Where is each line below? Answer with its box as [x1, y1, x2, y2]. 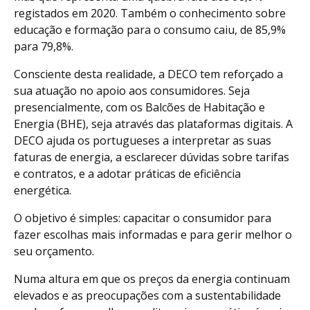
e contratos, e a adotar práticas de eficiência [14, 165, 241, 181]
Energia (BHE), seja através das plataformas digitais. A [14, 116, 293, 131]
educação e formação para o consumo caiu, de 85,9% [14, 21, 286, 37]
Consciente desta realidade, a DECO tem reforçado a [14, 66, 283, 82]
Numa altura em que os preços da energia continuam [14, 271, 290, 286]
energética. [14, 182, 71, 198]
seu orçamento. [14, 243, 94, 259]
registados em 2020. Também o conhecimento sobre [14, 5, 286, 21]
